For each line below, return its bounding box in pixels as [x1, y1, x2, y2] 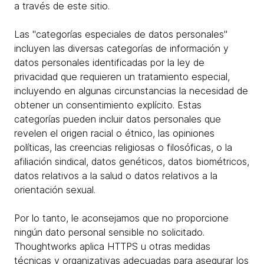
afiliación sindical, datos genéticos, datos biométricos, [14, 156, 249, 167]
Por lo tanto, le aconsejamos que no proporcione [14, 212, 229, 224]
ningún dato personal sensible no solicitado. [14, 226, 204, 238]
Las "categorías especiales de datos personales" [14, 28, 227, 40]
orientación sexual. [14, 184, 95, 196]
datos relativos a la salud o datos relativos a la [14, 170, 217, 181]
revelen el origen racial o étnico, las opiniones [14, 127, 214, 139]
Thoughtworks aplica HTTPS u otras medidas [14, 240, 210, 252]
